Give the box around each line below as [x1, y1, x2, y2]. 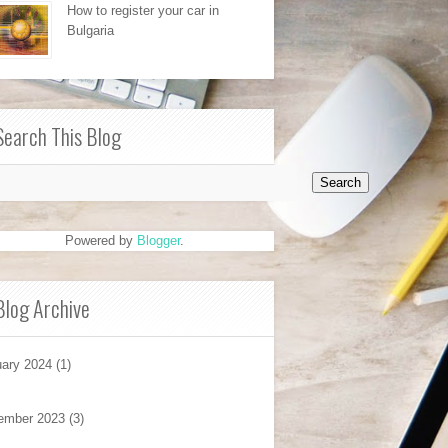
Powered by [64, 233, 137, 248]
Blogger [136, 233, 180, 248]
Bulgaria [67, 23, 114, 38]
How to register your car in [67, 3, 219, 18]
